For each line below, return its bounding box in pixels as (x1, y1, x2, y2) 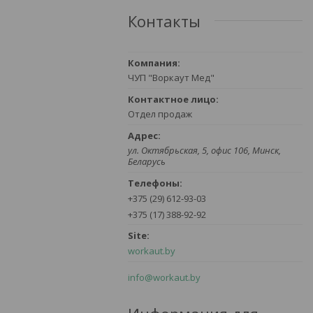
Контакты (128, 10, 201, 31)
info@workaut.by (128, 270, 201, 284)
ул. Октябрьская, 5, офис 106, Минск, (128, 143, 281, 156)
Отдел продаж (128, 107, 192, 120)
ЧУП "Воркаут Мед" (128, 71, 214, 84)
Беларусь (128, 154, 166, 168)
